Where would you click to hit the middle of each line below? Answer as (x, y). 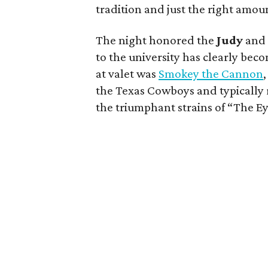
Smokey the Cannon (211, 74)
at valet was (127, 74)
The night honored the (156, 40)
